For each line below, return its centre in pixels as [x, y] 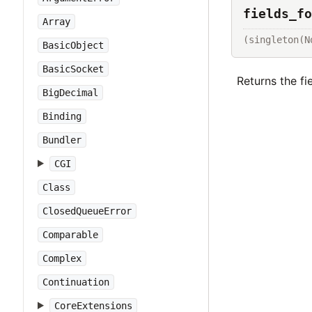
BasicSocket [73, 69]
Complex [62, 258]
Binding [62, 116]
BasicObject [73, 45]
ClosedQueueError [87, 211]
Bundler [62, 140]
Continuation [76, 282]
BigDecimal [70, 93]
